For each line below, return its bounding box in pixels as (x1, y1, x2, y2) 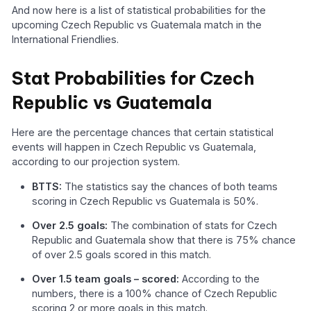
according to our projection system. (12, 155, 180, 168)
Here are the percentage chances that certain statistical (12, 126, 274, 139)
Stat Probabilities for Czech (12, 67, 255, 90)
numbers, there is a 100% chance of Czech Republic (32, 287, 278, 300)
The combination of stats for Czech (108, 219, 278, 231)
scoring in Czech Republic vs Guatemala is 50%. (32, 194, 259, 207)
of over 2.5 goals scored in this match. (32, 248, 212, 260)
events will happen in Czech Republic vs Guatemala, (12, 141, 257, 153)
